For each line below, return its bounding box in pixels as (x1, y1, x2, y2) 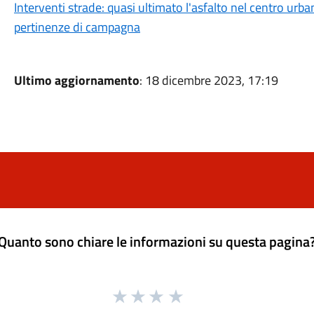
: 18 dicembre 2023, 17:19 (139, 71, 278, 90)
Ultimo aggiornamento (13, 71, 139, 90)
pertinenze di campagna (13, 18, 140, 36)
